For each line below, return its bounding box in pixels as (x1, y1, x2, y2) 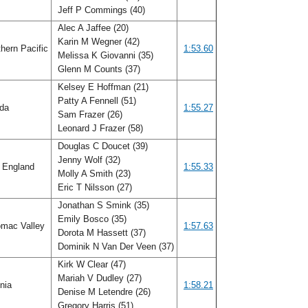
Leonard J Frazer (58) (55, 123, 146, 133)
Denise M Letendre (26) (55, 287, 151, 297)
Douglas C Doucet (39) (55, 141, 148, 151)
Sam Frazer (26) (55, 109, 122, 120)
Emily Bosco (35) (55, 214, 126, 224)
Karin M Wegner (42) (55, 36, 140, 47)
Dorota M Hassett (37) (55, 228, 146, 238)
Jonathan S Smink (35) (55, 200, 149, 210)
